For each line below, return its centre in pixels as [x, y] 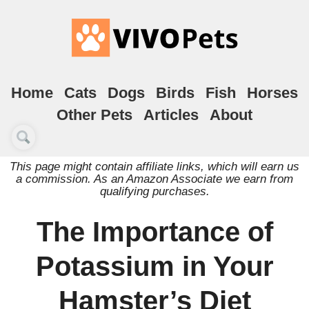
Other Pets [94, 115]
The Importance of [154, 232]
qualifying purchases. [154, 191]
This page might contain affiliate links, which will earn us [154, 166]
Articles [171, 115]
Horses [272, 93]
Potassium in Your [154, 266]
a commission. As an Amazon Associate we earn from [154, 179]
